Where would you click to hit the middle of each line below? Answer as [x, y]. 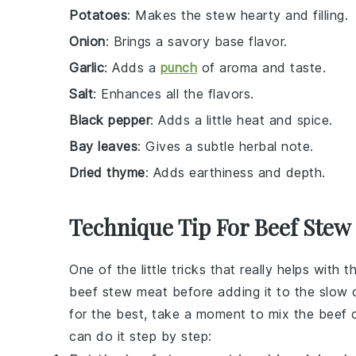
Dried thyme [107, 172]
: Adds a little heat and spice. [242, 120]
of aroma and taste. [261, 68]
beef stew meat [118, 292]
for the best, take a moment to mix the [194, 314]
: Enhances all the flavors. [174, 94]
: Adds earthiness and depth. [235, 172]
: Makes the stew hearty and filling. [238, 15]
